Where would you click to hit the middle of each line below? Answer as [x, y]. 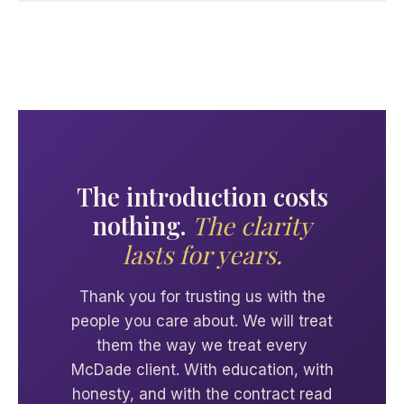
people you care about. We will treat [202, 321]
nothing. [142, 226]
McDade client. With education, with [202, 370]
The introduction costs [202, 197]
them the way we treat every [202, 346]
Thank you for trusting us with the [202, 297]
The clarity [252, 226]
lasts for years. [202, 255]
